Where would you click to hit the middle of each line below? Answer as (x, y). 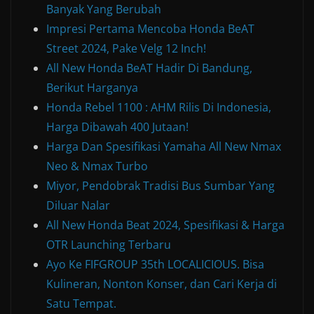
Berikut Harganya (92, 88)
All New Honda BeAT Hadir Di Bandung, (149, 68)
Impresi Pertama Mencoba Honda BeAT (150, 29)
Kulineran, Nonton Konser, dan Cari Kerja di (162, 284)
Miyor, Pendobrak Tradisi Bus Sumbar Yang (161, 186)
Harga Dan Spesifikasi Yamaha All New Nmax (164, 147)
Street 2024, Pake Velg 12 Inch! (126, 49)
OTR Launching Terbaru (109, 245)
